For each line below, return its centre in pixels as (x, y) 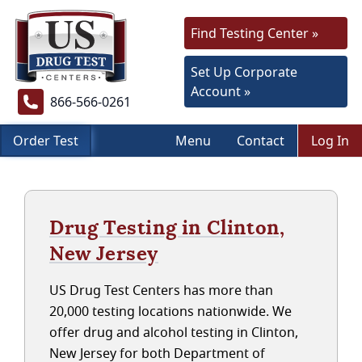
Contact (261, 141)
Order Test (46, 141)
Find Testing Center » (255, 33)
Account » (221, 91)
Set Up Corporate (244, 72)
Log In (330, 141)
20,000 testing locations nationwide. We (170, 311)
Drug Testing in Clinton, (167, 227)
